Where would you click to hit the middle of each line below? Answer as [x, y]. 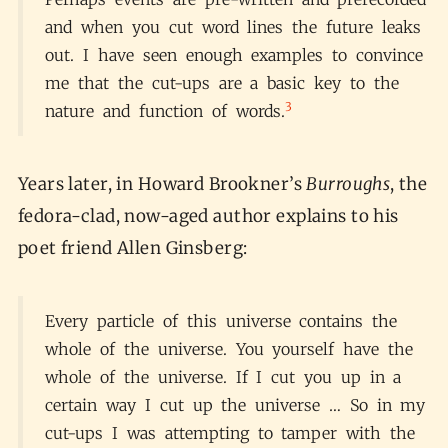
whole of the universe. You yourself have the [229, 348]
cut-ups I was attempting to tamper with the [230, 432]
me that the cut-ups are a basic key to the [222, 82]
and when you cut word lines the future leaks [233, 26]
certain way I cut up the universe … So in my [235, 404]
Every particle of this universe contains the [221, 320]
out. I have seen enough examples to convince [234, 54]
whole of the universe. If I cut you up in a [223, 376]
